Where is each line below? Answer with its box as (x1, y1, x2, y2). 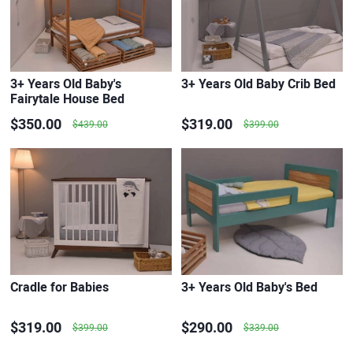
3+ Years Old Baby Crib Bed (181, 76, 336, 92)
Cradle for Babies (10, 280, 109, 295)
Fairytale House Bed (10, 91, 124, 107)
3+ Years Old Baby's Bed (181, 280, 318, 295)
